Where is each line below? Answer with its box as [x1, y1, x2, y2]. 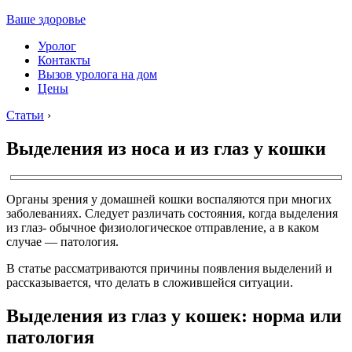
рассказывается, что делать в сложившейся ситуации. [6, 275, 293, 289]
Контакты [38, 53, 90, 67]
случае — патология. [6, 234, 119, 248]
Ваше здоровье [6, 13, 86, 26]
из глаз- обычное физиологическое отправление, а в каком [6, 220, 319, 234]
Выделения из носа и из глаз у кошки [6, 137, 326, 159]
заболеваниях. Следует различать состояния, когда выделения [6, 206, 338, 220]
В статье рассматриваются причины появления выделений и [6, 261, 332, 275]
